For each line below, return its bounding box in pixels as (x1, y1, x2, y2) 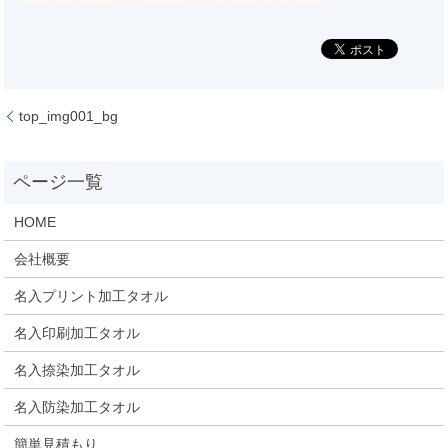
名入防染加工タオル (14, 399, 141, 415)
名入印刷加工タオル (14, 325, 141, 341)
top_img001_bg (19, 107, 119, 124)
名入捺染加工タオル (14, 362, 141, 378)
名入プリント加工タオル (14, 288, 169, 304)
